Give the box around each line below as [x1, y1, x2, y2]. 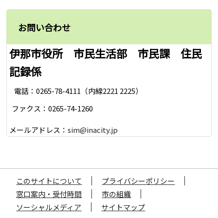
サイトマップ [101, 202, 145, 213]
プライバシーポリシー [102, 176, 175, 186]
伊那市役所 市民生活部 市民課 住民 [9, 45, 202, 61]
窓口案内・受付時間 [16, 189, 82, 200]
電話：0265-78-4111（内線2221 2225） [14, 85, 143, 96]
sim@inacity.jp [68, 124, 118, 135]
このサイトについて [16, 176, 82, 186]
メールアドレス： [9, 124, 68, 135]
